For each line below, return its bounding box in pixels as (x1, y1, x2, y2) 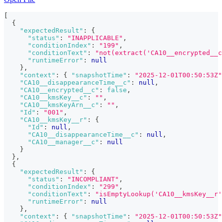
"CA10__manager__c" (28, 138, 99, 146)
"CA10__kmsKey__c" (20, 94, 87, 102)
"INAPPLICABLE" (67, 34, 123, 42)
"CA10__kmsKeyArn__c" (20, 101, 99, 109)
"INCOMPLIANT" (67, 175, 119, 183)
